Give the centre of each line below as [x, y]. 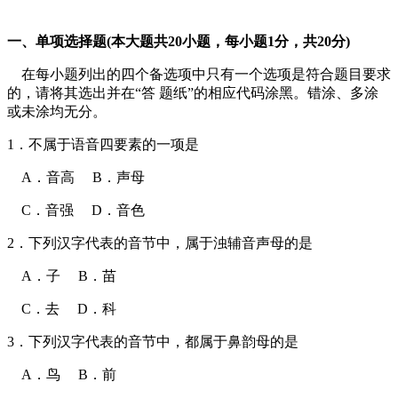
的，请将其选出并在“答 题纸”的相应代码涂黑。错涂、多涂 [193, 92]
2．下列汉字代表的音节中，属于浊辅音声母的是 [160, 243]
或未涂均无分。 [57, 111]
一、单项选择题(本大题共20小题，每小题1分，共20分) [179, 41]
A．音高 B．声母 [76, 177]
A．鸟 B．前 [62, 374]
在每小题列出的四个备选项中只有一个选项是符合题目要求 [199, 74]
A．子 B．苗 [62, 275]
